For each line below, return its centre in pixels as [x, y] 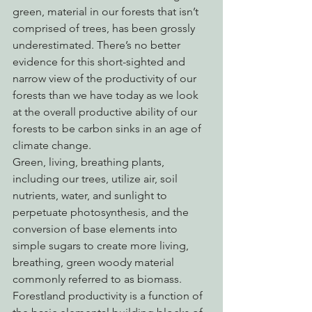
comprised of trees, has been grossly [105, 29]
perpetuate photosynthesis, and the [102, 212]
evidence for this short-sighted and [100, 62]
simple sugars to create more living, [102, 246]
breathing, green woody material [95, 263]
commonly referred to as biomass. [99, 279]
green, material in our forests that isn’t [107, 12]
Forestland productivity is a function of [109, 296]
